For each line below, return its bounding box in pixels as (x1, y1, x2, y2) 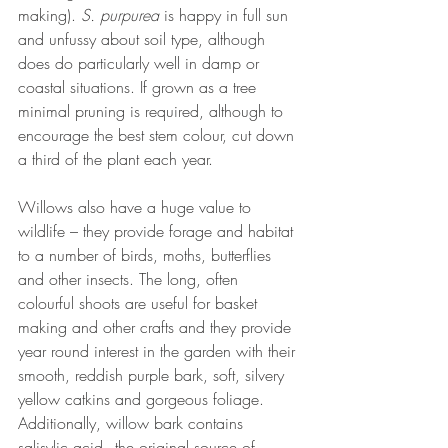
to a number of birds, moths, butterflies (18, 244, 276, 267)
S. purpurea (81, 4, 164, 27)
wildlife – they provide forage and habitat (18, 220, 298, 243)
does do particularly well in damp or (18, 52, 264, 75)
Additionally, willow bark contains (18, 412, 248, 435)
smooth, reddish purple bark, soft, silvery (18, 364, 289, 387)
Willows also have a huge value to (18, 196, 256, 219)
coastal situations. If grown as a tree (18, 76, 261, 99)
